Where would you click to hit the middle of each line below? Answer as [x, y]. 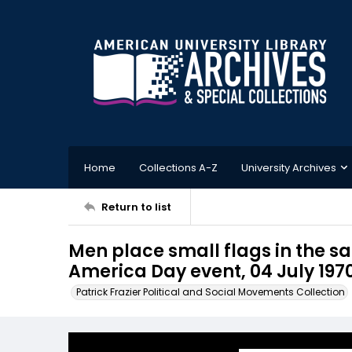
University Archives [289, 167]
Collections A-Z [178, 167]
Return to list [136, 207]
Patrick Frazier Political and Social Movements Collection [211, 292]
